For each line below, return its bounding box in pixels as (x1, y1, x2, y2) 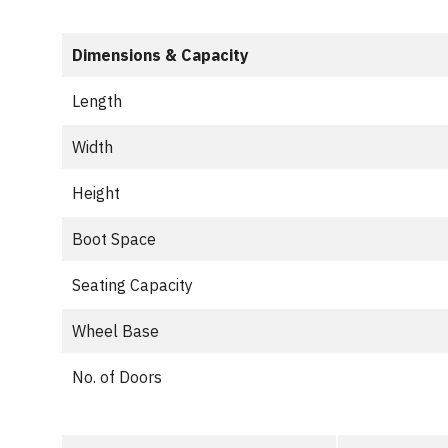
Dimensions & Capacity (72, 45, 249, 65)
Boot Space (72, 229, 156, 249)
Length (72, 91, 122, 111)
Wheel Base (72, 321, 159, 341)
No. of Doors (72, 367, 162, 387)
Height (72, 183, 120, 203)
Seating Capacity (72, 275, 193, 295)
